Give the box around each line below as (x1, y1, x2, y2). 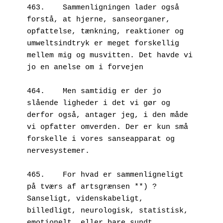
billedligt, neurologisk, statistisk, (27, 206, 188, 215)
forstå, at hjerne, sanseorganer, (27, 15, 170, 24)
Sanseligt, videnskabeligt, (27, 194, 143, 203)
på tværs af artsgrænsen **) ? (27, 182, 157, 191)
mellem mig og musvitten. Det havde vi (27, 51, 193, 60)
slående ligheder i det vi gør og (27, 99, 170, 108)
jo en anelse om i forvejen (27, 63, 143, 72)
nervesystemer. (27, 146, 94, 155)
